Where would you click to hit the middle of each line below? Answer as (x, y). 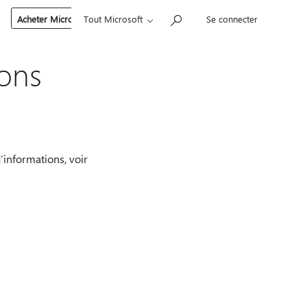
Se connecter (232, 19)
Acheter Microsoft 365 (61, 19)
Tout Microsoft (113, 19)
